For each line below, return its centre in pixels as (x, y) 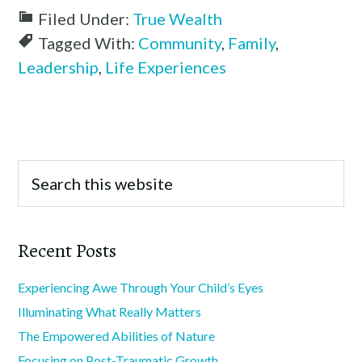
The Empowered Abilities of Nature (117, 336)
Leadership (59, 67)
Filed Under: (86, 19)
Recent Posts (67, 251)
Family (252, 43)
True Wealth (178, 19)
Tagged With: (88, 43)
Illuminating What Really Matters (110, 312)
